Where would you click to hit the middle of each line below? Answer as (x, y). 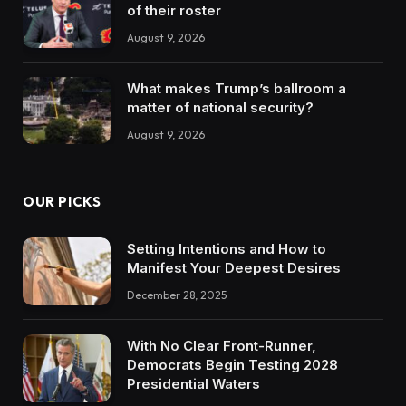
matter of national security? (220, 107)
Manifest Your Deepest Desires (234, 268)
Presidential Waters (193, 384)
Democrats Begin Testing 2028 (232, 365)
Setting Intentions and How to (227, 249)
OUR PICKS (62, 202)
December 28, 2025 (177, 295)
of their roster (174, 11)
